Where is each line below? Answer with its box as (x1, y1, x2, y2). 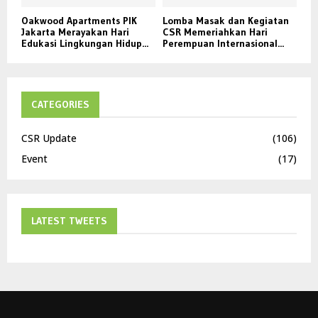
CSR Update (21, 131, 77, 145)
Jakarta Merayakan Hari (21, 25, 129, 38)
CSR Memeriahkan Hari (163, 25, 268, 38)
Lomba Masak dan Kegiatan (163, 13, 289, 27)
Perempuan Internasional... (163, 36, 284, 50)
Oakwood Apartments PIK (21, 13, 137, 27)
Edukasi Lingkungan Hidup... (21, 36, 148, 50)
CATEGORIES (31, 97, 89, 111)
